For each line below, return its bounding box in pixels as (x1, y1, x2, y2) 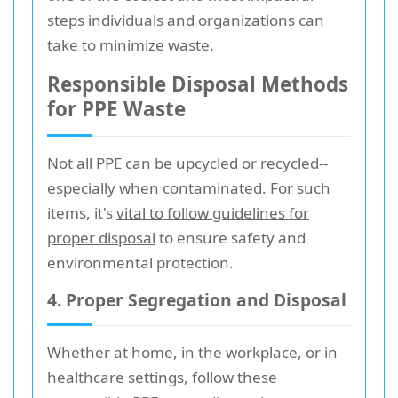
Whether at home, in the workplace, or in (47, 341, 338, 362)
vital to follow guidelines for (116, 202, 309, 223)
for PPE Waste (47, 94, 186, 123)
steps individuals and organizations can (47, 9, 324, 30)
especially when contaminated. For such (47, 177, 330, 198)
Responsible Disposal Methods (47, 69, 348, 98)
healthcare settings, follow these (47, 366, 277, 387)
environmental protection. (47, 251, 234, 273)
